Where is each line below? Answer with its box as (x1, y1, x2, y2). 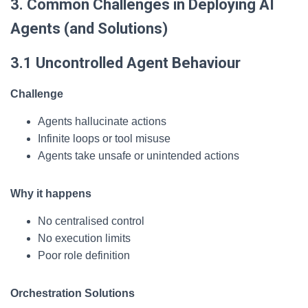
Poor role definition (38, 250, 130, 261)
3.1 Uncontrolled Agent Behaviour (10, 54, 241, 71)
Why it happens (10, 188, 91, 199)
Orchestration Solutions (10, 287, 135, 299)
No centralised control (38, 215, 144, 227)
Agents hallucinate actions (38, 115, 166, 127)
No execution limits (38, 232, 131, 244)
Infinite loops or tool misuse (38, 133, 170, 144)
